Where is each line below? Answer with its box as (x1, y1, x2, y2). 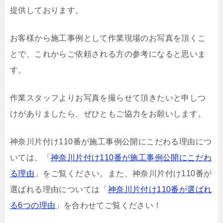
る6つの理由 (10, 201, 56, 210)
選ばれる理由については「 (10, 185, 108, 194)
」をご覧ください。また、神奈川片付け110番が (34, 169, 212, 178)
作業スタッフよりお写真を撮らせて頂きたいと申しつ (10, 93, 206, 102)
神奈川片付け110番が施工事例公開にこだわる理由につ (10, 137, 212, 146)
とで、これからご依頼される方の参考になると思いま (10, 49, 206, 58)
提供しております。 (10, 5, 84, 14)
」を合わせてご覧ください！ (55, 201, 162, 210)
